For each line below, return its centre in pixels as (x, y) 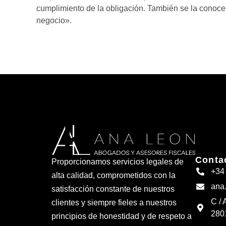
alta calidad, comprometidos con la (114, 176)
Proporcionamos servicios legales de (118, 162)
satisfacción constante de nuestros (113, 189)
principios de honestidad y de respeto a (122, 216)
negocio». (54, 20)
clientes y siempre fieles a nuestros (114, 203)
